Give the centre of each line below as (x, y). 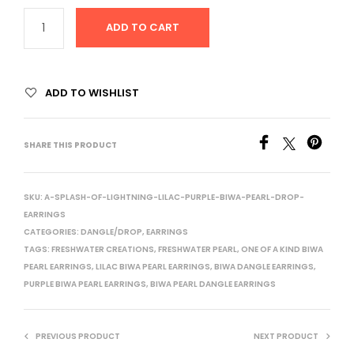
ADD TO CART (142, 27)
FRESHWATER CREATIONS (103, 249)
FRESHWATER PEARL (198, 249)
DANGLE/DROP (111, 232)
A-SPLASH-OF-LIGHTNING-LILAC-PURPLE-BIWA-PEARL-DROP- (174, 197)
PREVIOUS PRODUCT (78, 336)
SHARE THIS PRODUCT (70, 145)
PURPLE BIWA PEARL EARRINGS (85, 284)
